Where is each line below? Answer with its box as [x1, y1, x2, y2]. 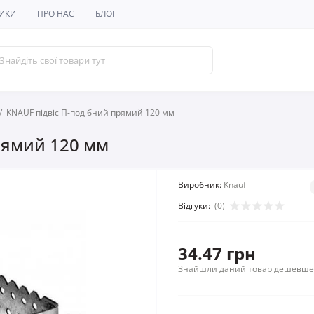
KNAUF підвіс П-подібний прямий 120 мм [6, 107, 175, 119]
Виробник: [178, 179, 221, 191]
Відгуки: [178, 199, 210, 212]
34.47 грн [178, 242, 256, 266]
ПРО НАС [37, 8, 74, 20]
